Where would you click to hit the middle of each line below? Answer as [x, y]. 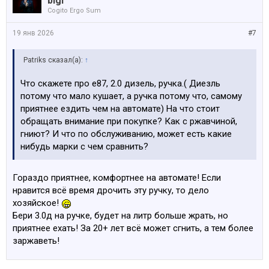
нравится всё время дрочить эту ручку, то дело [111, 190]
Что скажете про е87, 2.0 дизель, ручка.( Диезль [120, 83]
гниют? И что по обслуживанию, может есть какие [126, 134]
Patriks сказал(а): [54, 60]
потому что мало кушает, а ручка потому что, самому [131, 96]
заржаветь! [36, 241]
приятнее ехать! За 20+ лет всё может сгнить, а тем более [133, 228]
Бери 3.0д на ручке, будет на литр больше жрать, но [120, 216]
